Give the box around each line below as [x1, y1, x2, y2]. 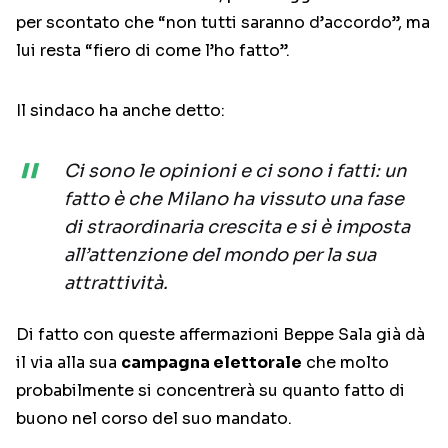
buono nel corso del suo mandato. [16, 408, 292, 430]
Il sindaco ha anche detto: [16, 100, 225, 122]
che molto [302, 352, 389, 374]
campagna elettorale [121, 352, 302, 374]
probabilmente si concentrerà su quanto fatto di [16, 380, 405, 402]
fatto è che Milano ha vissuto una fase [64, 188, 404, 211]
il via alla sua [16, 352, 121, 374]
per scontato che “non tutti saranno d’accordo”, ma [16, 12, 430, 34]
